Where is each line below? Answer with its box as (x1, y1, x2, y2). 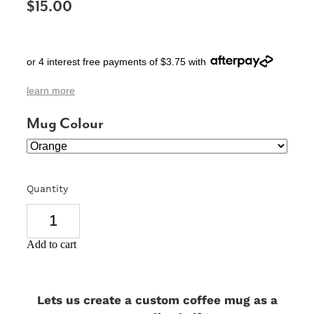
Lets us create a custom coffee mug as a (36, 290, 278, 308)
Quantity (27, 181, 68, 196)
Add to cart (27, 238, 76, 250)
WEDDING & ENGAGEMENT (32, 72, 167, 86)
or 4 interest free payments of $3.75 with (27, 55, 206, 67)
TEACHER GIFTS (32, 42, 110, 56)
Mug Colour (27, 113, 104, 132)
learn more (27, 84, 75, 96)
